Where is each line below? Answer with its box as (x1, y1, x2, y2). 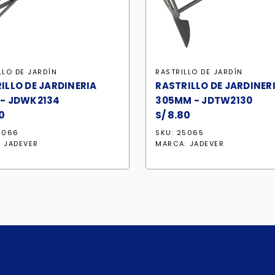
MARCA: (155, 139, 190, 149)
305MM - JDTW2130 (155, 94, 253, 107)
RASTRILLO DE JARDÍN (155, 67, 243, 77)
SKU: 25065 (155, 128, 204, 137)
